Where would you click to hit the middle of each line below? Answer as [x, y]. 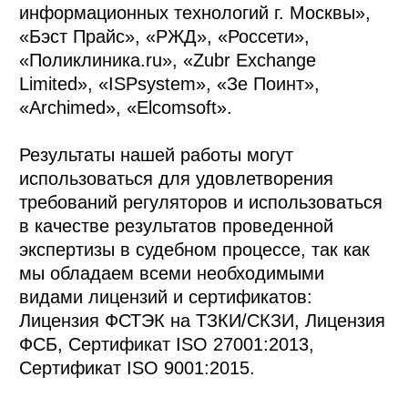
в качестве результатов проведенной [177, 226]
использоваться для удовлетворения [177, 179]
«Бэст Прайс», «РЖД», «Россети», [165, 37]
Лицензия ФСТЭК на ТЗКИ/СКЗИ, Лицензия [203, 321]
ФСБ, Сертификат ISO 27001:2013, [167, 345]
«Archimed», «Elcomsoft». [126, 108]
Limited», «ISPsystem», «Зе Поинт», [170, 84]
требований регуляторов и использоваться [201, 203]
